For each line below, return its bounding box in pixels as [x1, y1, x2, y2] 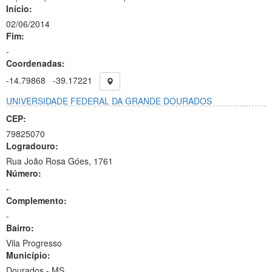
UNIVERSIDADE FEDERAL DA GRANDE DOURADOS [6, 95, 212, 107]
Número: [6, 167, 41, 179]
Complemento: [6, 194, 67, 206]
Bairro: [6, 222, 34, 234]
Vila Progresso [6, 237, 62, 249]
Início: [6, 2, 32, 15]
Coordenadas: [6, 57, 65, 69]
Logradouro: [6, 140, 58, 152]
